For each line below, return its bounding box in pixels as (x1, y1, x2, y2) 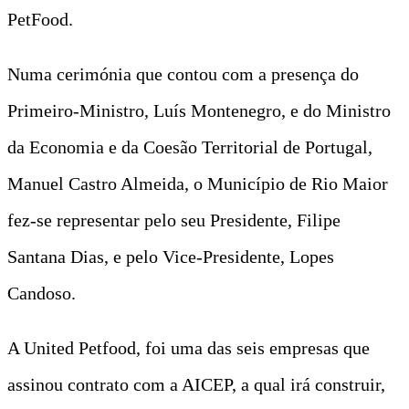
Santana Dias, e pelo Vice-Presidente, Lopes (7, 246, 334, 267)
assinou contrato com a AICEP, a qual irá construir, (7, 373, 385, 394)
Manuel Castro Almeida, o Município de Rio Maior (7, 173, 388, 194)
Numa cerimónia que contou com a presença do (7, 63, 359, 84)
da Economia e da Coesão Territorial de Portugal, (7, 136, 372, 157)
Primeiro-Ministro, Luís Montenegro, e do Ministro (7, 100, 391, 121)
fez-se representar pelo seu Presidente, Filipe (7, 209, 341, 230)
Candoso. (7, 282, 76, 303)
